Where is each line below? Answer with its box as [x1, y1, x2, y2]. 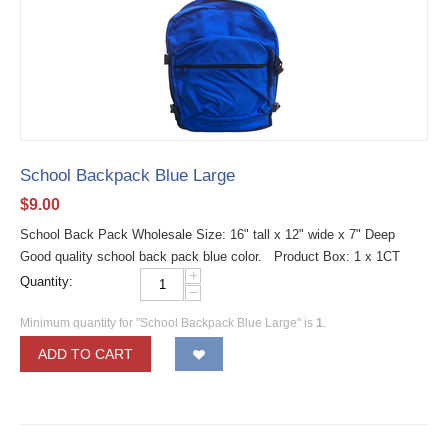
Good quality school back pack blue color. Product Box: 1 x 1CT [20, 249, 400, 265]
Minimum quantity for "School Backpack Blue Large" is [20, 316, 316, 331]
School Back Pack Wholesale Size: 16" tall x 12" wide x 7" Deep [20, 227, 395, 243]
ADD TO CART [38, 346, 133, 363]
